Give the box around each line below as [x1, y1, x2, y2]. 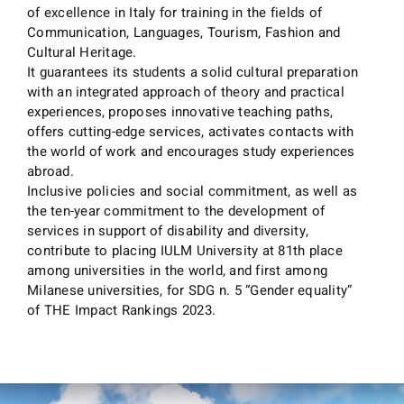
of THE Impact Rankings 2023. [27, 299, 216, 320]
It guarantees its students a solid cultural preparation [27, 61, 359, 82]
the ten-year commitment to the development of [27, 200, 326, 221]
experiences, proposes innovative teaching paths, [27, 101, 334, 122]
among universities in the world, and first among [27, 260, 328, 280]
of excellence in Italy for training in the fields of [27, 2, 323, 23]
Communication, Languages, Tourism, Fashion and [27, 22, 341, 42]
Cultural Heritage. [27, 41, 137, 62]
